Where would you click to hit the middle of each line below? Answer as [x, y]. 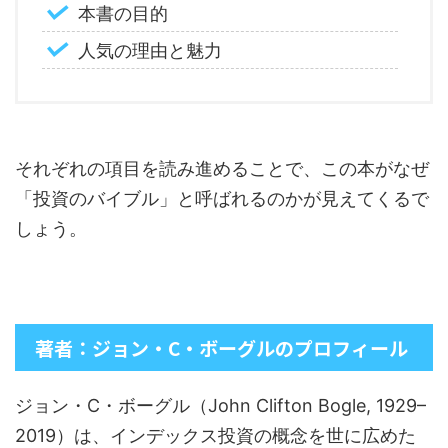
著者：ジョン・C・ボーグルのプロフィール [221, 348]
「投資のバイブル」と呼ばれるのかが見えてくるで [222, 199]
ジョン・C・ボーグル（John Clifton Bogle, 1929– [220, 406]
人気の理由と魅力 [150, 50]
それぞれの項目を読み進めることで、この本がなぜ [222, 169]
